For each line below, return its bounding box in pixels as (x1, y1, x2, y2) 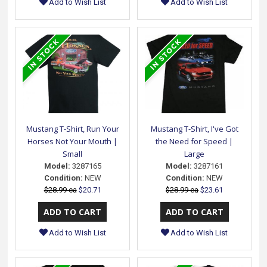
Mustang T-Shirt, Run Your (26, 123, 119, 134)
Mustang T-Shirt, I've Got (150, 123, 238, 134)
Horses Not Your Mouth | (27, 135, 118, 147)
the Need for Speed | (156, 135, 234, 147)
